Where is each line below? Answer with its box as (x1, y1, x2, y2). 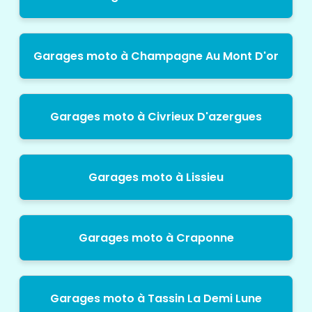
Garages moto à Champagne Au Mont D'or (33, 47, 279, 64)
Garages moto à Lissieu (88, 169, 224, 185)
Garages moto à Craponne (78, 229, 234, 246)
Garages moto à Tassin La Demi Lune (50, 290, 262, 306)
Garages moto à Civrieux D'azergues (50, 108, 262, 125)
